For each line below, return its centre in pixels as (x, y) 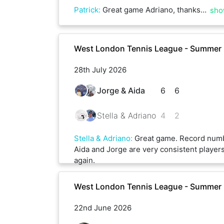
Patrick (86, 9)
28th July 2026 (100, 69)
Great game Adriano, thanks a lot (151, 9)
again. (84, 160)
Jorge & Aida (121, 90)
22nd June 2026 (103, 207)
